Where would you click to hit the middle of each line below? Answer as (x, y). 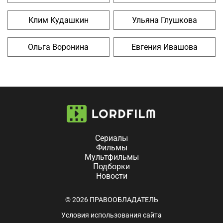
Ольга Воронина (58, 47)
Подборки (111, 167)
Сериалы (111, 138)
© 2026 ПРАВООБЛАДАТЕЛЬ (111, 200)
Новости (111, 176)
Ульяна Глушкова (165, 20)
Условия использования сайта (111, 215)
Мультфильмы (111, 157)
